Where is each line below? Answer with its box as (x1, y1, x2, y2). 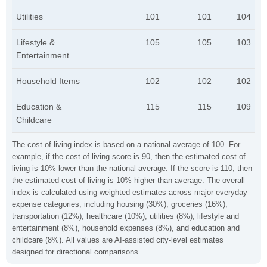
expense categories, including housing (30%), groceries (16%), (12, 200, 228, 209)
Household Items (16, 76, 80, 86)
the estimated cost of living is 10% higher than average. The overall (12, 176, 245, 185)
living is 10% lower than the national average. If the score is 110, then (12, 164, 252, 173)
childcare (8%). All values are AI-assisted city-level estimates (12, 235, 223, 244)
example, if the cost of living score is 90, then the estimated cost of (12, 152, 246, 161)
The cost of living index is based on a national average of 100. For (12, 140, 240, 149)
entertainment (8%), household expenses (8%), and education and (12, 223, 240, 232)
